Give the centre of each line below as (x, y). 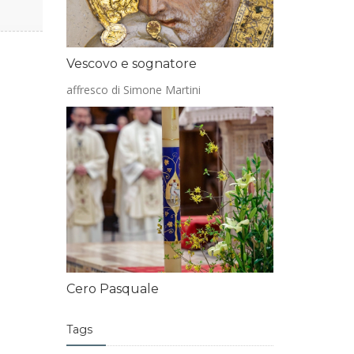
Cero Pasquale (112, 289)
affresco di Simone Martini (133, 90)
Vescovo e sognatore (131, 64)
